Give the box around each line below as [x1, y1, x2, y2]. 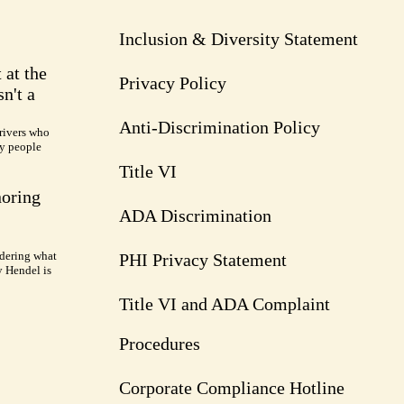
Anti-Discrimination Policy [119, 117, 320, 138]
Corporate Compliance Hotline [119, 378, 344, 399]
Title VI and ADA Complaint [119, 294, 330, 315]
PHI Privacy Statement [119, 250, 287, 271]
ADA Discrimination [119, 206, 271, 226]
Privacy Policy [119, 73, 226, 94]
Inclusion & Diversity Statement [119, 29, 358, 50]
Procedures [119, 334, 200, 354]
